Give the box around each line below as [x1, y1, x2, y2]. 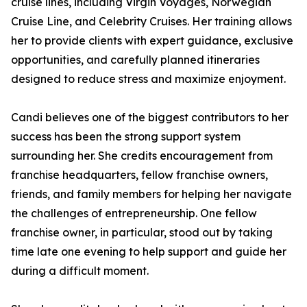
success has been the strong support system [11, 130, 241, 143]
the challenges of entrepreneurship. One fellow [11, 206, 257, 220]
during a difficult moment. [11, 264, 149, 278]
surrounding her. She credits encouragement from [11, 149, 273, 162]
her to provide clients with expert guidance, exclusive [11, 34, 293, 47]
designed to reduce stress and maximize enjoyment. [11, 72, 286, 86]
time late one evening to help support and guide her [11, 245, 286, 258]
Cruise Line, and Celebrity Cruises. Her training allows [11, 14, 292, 28]
